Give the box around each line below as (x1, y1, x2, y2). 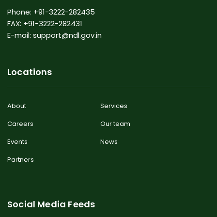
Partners (7, 155, 34, 165)
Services (100, 101, 128, 111)
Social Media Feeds (7, 198, 95, 211)
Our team (100, 119, 131, 129)
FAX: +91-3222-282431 (7, 18, 82, 29)
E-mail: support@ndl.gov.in (7, 30, 102, 41)
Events (7, 137, 28, 147)
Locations (7, 66, 52, 78)
